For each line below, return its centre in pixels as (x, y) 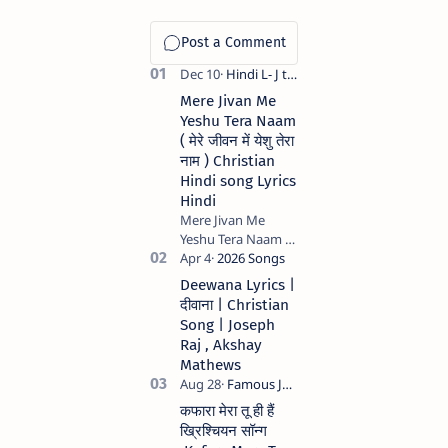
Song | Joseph (227, 324)
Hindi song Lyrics (238, 180)
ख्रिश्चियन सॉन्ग (223, 430)
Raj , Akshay (221, 344)
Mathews (210, 364)
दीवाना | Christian (234, 304)
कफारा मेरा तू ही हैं (227, 410)
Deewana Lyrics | (237, 284)
